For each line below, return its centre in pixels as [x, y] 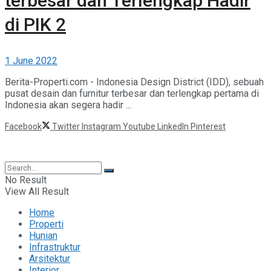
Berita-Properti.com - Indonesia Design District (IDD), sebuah [134, 82]
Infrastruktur [55, 247]
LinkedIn [173, 126]
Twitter [66, 126]
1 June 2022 [31, 60]
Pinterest [208, 126]
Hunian [43, 235]
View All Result [37, 191]
